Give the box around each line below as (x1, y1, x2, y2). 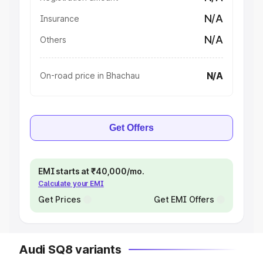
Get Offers (109, 123, 154, 133)
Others (40, 35, 66, 45)
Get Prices (38, 194, 81, 204)
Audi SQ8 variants (19, 242, 122, 257)
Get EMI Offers (153, 194, 214, 204)
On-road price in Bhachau (40, 70, 140, 80)
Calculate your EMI (38, 179, 104, 188)
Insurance (40, 14, 79, 23)
